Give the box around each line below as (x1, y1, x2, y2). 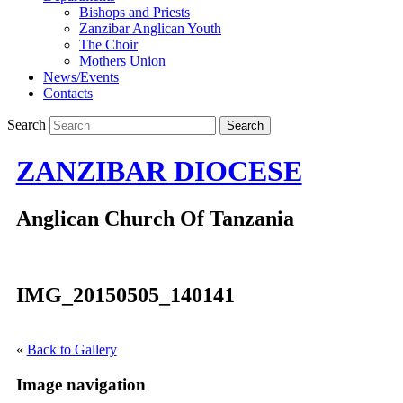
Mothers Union (79, 53, 166, 69)
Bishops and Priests (79, 4, 190, 21)
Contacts (43, 85, 93, 102)
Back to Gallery (26, 342, 117, 358)
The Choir (79, 37, 138, 53)
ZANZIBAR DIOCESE (15, 154, 302, 187)
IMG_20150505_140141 (15, 283, 235, 308)
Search (7, 117, 46, 133)
